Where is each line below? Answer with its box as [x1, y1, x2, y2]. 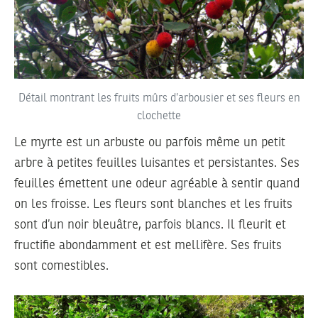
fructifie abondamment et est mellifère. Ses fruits [14, 238, 282, 252]
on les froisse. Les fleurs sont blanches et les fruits [14, 197, 292, 211]
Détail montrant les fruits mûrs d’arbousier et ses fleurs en [18, 92, 300, 104]
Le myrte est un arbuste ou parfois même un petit [14, 136, 285, 149]
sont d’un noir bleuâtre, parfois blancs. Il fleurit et [14, 218, 286, 231]
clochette [137, 110, 181, 122]
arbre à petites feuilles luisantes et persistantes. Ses [14, 156, 300, 170]
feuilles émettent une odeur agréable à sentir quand [14, 177, 300, 190]
